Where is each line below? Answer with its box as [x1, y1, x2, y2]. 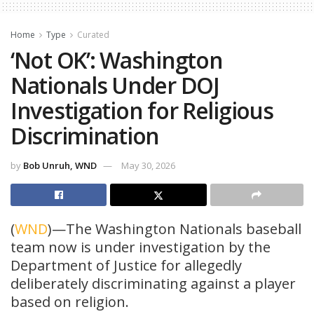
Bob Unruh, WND [23, 158, 97, 172]
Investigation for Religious [11, 95, 273, 126]
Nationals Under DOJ [11, 70, 219, 101]
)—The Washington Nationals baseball [48, 219, 301, 238]
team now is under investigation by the [11, 237, 271, 257]
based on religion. [11, 292, 129, 311]
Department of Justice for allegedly [11, 255, 242, 275]
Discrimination [11, 121, 160, 151]
